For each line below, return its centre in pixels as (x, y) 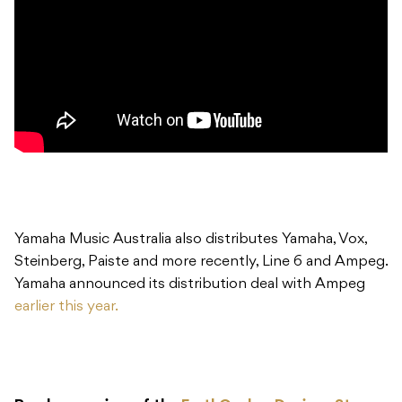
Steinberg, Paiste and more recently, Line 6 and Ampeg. (201, 262)
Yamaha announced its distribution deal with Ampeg (190, 285)
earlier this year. (66, 307)
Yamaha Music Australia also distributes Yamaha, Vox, (191, 240)
